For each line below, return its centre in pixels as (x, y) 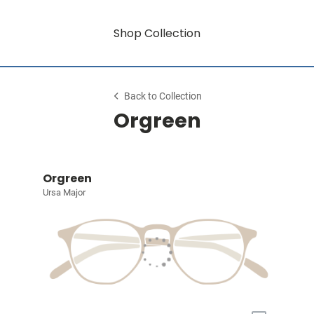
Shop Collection (157, 33)
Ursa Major (64, 192)
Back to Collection (163, 96)
